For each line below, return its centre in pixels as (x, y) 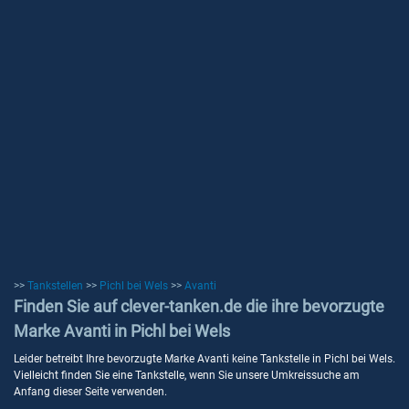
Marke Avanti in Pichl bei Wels (122, 331)
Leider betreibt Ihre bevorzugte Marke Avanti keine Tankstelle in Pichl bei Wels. (204, 359)
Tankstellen (55, 286)
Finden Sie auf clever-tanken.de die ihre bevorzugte (199, 306)
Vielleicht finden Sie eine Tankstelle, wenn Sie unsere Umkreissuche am (187, 375)
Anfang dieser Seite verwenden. (90, 392)
